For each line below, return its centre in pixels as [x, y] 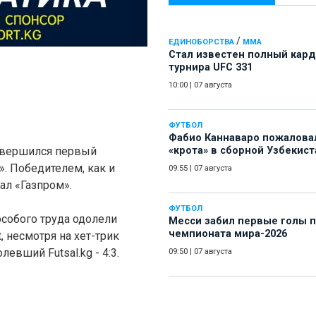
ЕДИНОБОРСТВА [201, 42]
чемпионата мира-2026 [228, 234]
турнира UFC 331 [211, 68]
